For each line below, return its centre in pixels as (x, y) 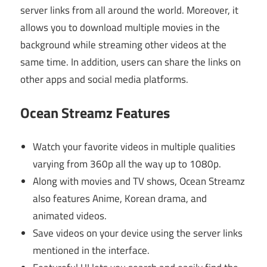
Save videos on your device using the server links (138, 233)
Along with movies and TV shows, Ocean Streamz (139, 181)
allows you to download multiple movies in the (120, 27)
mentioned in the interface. (91, 250)
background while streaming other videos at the (123, 44)
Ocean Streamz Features (95, 113)
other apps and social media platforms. (104, 79)
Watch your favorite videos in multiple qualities (134, 146)
